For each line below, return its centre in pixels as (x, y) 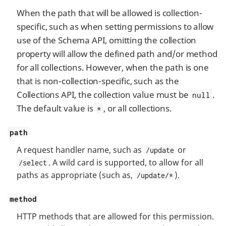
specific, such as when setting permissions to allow (115, 26)
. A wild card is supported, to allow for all (126, 162)
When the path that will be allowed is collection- (109, 13)
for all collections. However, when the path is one (113, 67)
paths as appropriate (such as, (76, 175)
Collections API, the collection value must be (104, 94)
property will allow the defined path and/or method (117, 53)
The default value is (56, 108)
